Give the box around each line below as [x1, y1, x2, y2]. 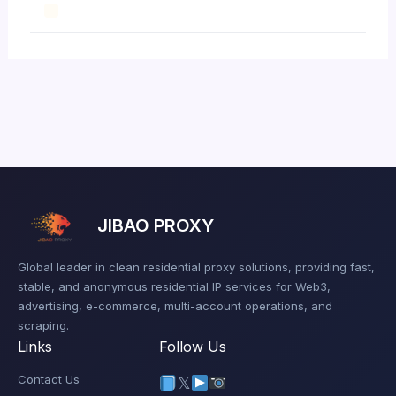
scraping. [18, 318, 69, 332]
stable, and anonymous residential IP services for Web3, [18, 279, 331, 293]
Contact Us [18, 372, 80, 386]
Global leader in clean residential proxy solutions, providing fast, [18, 260, 375, 274]
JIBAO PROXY [97, 215, 215, 237]
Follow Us [159, 338, 226, 355]
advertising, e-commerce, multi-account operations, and [18, 299, 332, 313]
